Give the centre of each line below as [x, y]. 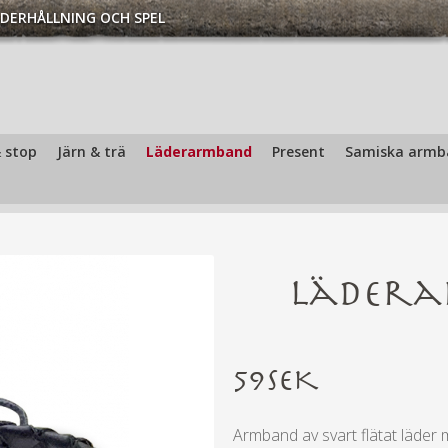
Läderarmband [199, 151]
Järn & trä [91, 151]
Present [298, 151]
